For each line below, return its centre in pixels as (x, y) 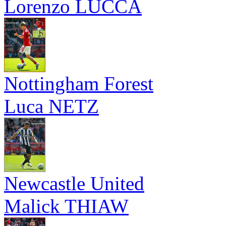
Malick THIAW (66, 206)
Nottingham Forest (79, 83)
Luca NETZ (51, 106)
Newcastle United (74, 183)
